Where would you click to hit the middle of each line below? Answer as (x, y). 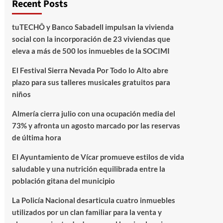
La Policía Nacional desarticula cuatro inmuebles (93, 200)
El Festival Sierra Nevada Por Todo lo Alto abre (90, 70)
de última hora (36, 137)
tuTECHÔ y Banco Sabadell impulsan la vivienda (93, 27)
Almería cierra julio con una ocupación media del (93, 113)
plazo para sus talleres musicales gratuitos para (91, 82)
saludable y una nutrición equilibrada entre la (88, 169)
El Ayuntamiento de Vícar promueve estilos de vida (98, 157)
